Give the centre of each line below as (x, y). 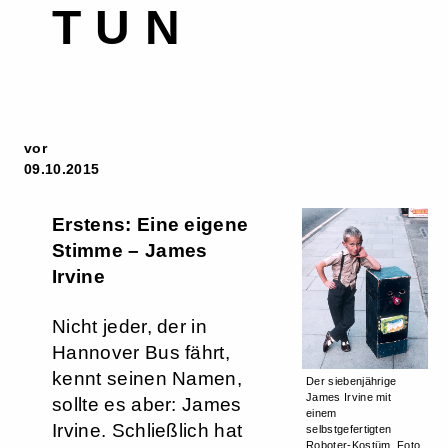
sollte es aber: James (147, 404)
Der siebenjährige (351, 381)
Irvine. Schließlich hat (147, 430)
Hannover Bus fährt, (141, 352)
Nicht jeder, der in (130, 326)
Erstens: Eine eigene (150, 224)
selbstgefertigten (349, 429)
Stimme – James (130, 250)
